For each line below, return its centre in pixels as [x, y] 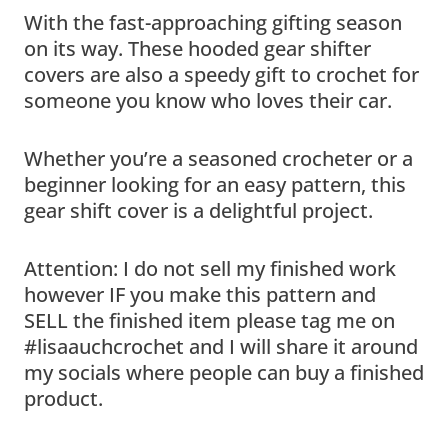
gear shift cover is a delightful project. [198, 210]
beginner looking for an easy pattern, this [215, 184]
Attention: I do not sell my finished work [210, 268]
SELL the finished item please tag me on [209, 320]
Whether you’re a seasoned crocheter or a [218, 158]
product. [63, 398]
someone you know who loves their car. [210, 100]
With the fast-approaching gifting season [213, 22]
